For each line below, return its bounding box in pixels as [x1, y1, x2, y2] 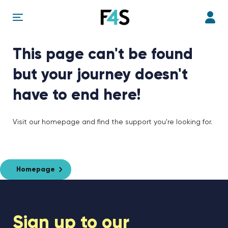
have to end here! [13, 88, 140, 103]
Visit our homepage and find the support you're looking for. [13, 119, 212, 126]
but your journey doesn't [13, 68, 188, 83]
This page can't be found [13, 47, 193, 63]
